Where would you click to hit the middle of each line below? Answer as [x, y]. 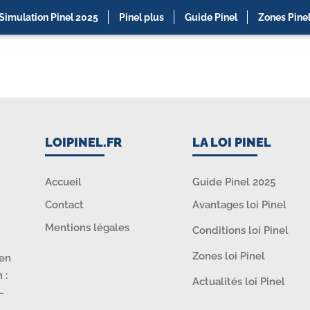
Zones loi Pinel [228, 256]
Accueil [64, 182]
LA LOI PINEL [231, 143]
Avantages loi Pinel [239, 205]
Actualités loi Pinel [238, 282]
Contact [65, 205]
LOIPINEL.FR [84, 143]
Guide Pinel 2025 [234, 182]
